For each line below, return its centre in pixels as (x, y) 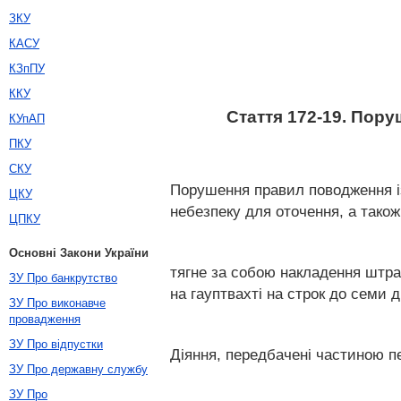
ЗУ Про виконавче (57, 303)
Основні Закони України (79, 253)
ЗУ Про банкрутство (63, 278)
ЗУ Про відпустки (56, 344)
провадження (45, 319)
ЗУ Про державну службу (78, 369)
